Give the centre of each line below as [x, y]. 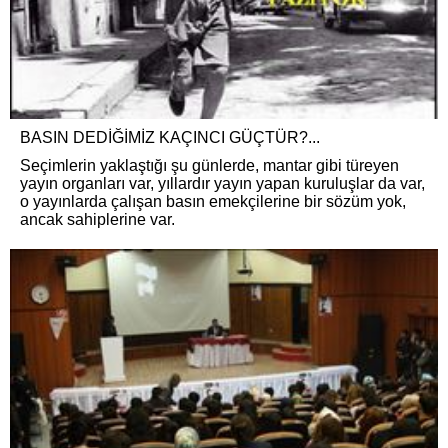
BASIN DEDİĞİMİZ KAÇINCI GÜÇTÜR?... [170, 137]
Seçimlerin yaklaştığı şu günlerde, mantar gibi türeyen [209, 165]
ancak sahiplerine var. [97, 219]
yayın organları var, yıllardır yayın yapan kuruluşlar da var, [222, 183]
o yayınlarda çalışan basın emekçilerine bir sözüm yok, [213, 201]
